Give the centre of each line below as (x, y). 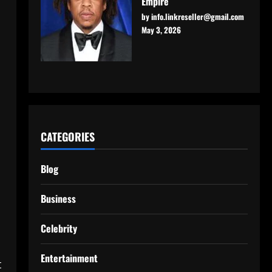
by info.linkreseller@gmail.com (192, 16)
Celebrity (59, 228)
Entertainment (69, 258)
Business (58, 198)
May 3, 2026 (161, 29)
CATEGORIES (67, 136)
